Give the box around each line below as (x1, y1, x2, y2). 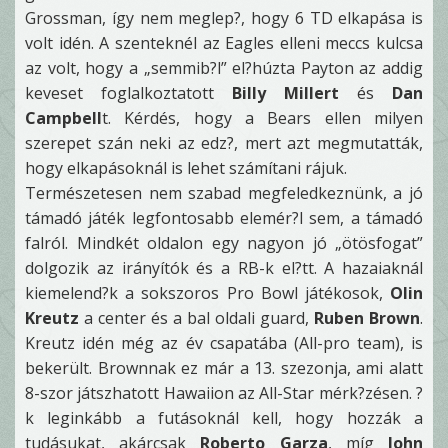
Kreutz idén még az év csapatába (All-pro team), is (25, 332, 423, 354)
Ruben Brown (314, 307, 420, 329)
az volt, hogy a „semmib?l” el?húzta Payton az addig (25, 57, 423, 79)
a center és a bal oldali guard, (79, 307, 314, 329)
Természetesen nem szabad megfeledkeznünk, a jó (25, 182, 423, 204)
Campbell (25, 107, 102, 129)
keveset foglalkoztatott (25, 82, 232, 104)
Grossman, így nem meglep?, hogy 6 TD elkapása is (25, 7, 423, 29)
